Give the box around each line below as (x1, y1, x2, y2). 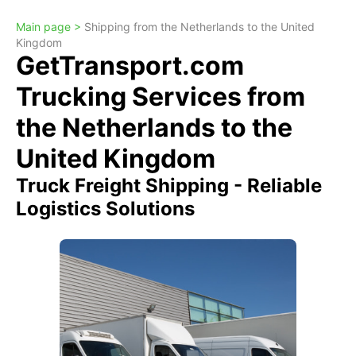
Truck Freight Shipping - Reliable (16, 174, 322, 197)
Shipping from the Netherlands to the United (84, 20, 315, 33)
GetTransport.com (16, 50, 244, 81)
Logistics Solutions (16, 197, 195, 220)
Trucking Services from (16, 81, 305, 112)
